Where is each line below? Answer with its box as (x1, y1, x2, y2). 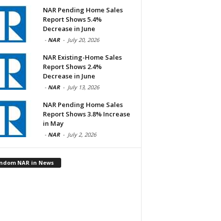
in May (42, 119, 64, 128)
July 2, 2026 (67, 131, 96, 139)
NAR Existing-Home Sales (42, 53, 122, 62)
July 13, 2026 (67, 83, 99, 91)
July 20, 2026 (67, 36, 99, 44)
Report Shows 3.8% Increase (42, 110, 130, 119)
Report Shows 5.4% (42, 15, 102, 24)
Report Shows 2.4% (42, 62, 102, 72)
